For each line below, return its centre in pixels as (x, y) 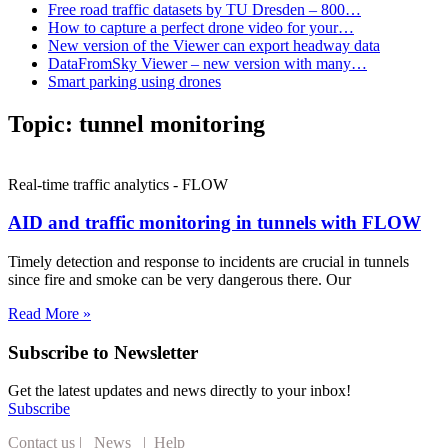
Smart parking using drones (134, 81)
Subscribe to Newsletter (103, 352)
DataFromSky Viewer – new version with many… (207, 63)
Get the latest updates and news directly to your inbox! (179, 391)
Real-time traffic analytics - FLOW (118, 184)
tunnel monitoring (172, 123)
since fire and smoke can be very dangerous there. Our (179, 279)
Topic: (43, 123)
